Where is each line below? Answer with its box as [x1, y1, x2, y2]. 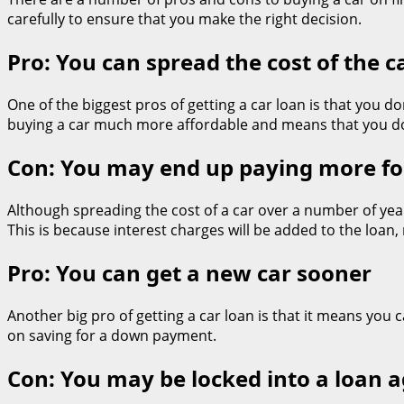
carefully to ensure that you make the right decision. [7, 9, 362, 30]
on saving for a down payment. [7, 325, 216, 345]
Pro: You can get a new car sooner [7, 257, 372, 288]
